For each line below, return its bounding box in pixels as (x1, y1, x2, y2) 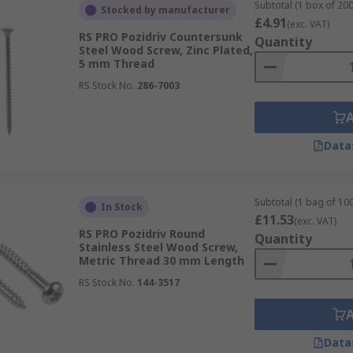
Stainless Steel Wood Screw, (78, 240, 238, 255)
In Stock (100, 200, 143, 214)
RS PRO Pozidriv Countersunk (78, 29, 243, 44)
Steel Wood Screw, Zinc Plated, (78, 43, 253, 58)
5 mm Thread (78, 56, 154, 71)
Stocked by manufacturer (100, 3, 230, 17)
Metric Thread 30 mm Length (78, 253, 244, 268)
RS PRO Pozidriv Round (78, 226, 205, 241)
